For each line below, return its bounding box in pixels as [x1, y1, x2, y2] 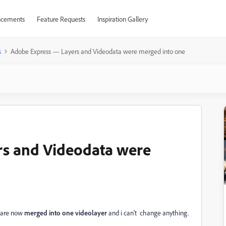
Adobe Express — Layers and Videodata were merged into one [11, 47, 185, 55]
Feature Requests [36, 15, 85, 23]
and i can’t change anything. [107, 208, 189, 217]
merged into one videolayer [24, 208, 107, 217]
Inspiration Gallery [97, 15, 148, 23]
